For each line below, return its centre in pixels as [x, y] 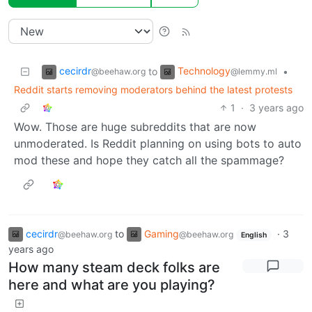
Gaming [162, 233]
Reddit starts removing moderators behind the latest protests [153, 89]
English [253, 235]
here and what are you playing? [112, 285]
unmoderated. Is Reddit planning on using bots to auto [158, 143]
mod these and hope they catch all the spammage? [149, 160]
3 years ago [276, 107]
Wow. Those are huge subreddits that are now [135, 126]
